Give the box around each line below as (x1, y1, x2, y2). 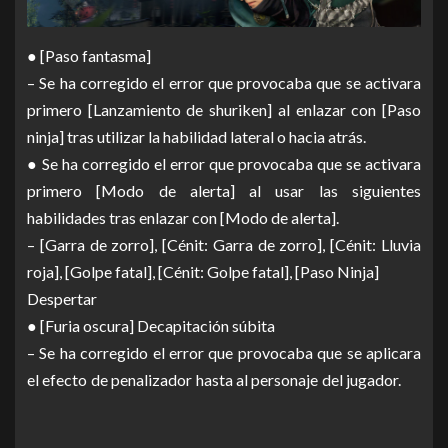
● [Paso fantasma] (27, 46, 187, 66)
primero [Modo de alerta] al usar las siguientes (27, 181, 421, 201)
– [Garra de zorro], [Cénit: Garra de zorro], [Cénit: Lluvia (27, 235, 421, 255)
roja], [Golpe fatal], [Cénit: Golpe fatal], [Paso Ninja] (27, 262, 415, 282)
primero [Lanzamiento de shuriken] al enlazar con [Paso (27, 100, 421, 120)
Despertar (27, 289, 133, 309)
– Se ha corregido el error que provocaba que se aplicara (27, 343, 421, 363)
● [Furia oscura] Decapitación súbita (27, 316, 311, 336)
